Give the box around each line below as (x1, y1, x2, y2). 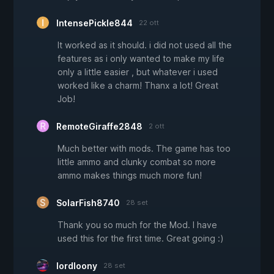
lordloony (56, 261, 97, 272)
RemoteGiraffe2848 (56, 121, 143, 132)
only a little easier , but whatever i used (57, 67, 218, 78)
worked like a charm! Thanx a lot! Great (57, 80, 218, 91)
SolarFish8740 (56, 198, 120, 209)
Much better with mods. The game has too (57, 143, 231, 154)
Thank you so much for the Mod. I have (57, 220, 217, 231)
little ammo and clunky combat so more (57, 157, 216, 168)
